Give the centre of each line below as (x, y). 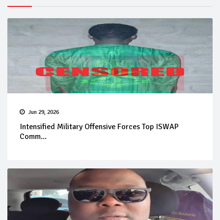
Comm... (33, 136)
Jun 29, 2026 (44, 112)
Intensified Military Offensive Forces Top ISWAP (99, 126)
